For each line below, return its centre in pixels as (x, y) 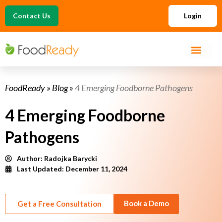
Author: (30, 158)
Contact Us (32, 16)
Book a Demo (146, 203)
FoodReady (25, 88)
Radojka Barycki (71, 158)
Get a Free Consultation (59, 204)
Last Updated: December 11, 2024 (72, 169)
